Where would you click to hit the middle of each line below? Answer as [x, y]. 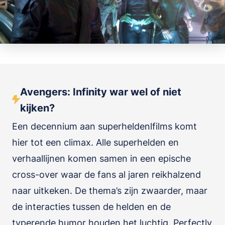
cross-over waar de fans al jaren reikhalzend [106, 175]
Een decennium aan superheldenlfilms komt [104, 126]
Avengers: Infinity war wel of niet [100, 92]
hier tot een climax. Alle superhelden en [95, 142]
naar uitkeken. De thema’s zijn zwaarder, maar [110, 191]
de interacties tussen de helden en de [91, 207]
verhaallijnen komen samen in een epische [101, 158]
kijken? [37, 108]
